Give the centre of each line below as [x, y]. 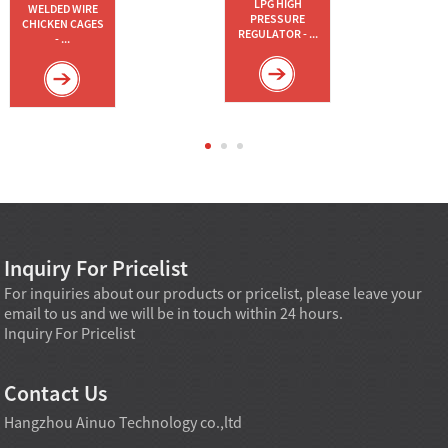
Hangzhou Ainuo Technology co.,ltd [123, 421]
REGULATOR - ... [277, 34]
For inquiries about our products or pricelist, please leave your [213, 292]
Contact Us [56, 392]
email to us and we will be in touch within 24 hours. [174, 312]
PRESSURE [278, 19]
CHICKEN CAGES [62, 23]
